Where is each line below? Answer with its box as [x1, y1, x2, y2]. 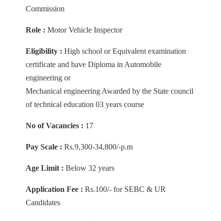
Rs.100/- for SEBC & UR [83, 185, 166, 194]
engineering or [26, 74, 71, 82]
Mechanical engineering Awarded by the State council [26, 87, 194, 96]
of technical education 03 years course [26, 100, 145, 109]
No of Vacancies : [26, 121, 84, 130]
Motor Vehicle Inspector [45, 26, 123, 35]
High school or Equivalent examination [62, 47, 186, 56]
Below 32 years [64, 164, 115, 173]
